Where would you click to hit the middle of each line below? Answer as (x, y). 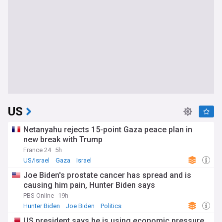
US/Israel (36, 160)
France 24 (37, 150)
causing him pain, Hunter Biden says (89, 185)
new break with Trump (63, 139)
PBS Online (39, 195)
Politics (111, 206)
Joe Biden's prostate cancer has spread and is (107, 175)
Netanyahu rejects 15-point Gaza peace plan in (108, 130)
